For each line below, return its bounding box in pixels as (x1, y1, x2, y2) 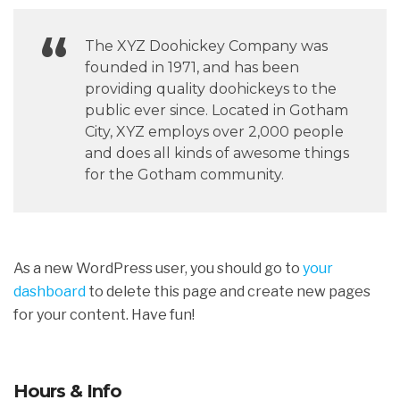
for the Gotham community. (85, 165, 284, 183)
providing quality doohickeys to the (85, 79, 337, 97)
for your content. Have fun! (13, 305, 195, 323)
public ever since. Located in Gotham (85, 101, 348, 119)
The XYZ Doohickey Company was (85, 37, 328, 54)
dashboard (13, 282, 86, 300)
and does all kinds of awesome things (85, 144, 349, 162)
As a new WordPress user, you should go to (13, 259, 303, 277)
